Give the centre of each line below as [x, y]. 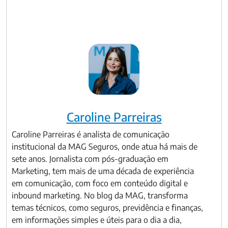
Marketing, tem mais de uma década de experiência [103, 171]
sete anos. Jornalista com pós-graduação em [90, 159]
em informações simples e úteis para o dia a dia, [97, 220]
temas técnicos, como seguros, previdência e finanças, [107, 208]
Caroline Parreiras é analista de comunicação [91, 134]
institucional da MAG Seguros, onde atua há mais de [105, 147]
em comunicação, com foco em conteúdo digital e [100, 183]
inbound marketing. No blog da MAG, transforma [100, 195]
